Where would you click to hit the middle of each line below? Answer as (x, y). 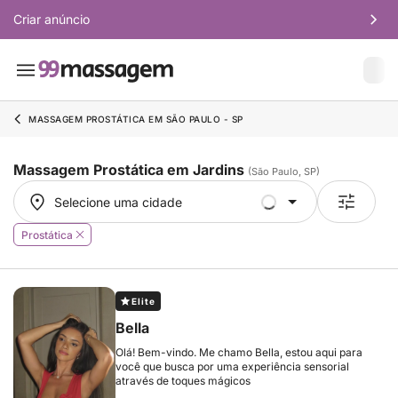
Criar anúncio (52, 19)
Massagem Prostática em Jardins (131, 170)
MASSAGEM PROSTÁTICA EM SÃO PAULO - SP (136, 119)
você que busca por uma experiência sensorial (232, 366)
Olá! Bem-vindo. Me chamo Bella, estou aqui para (239, 352)
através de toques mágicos (183, 381)
